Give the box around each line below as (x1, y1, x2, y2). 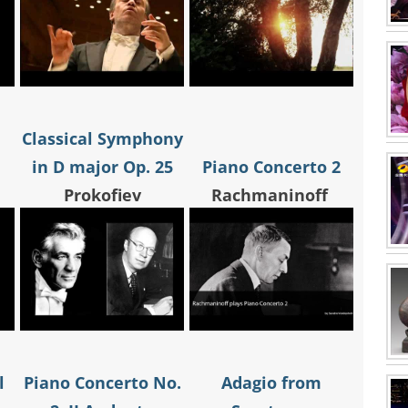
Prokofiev (63, 184, 141, 207)
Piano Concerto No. (23, 372, 181, 394)
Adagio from (221, 372, 321, 394)
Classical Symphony (21, 127, 183, 150)
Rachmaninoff (210, 184, 332, 207)
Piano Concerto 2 (202, 156, 341, 178)
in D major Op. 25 (31, 156, 173, 178)
